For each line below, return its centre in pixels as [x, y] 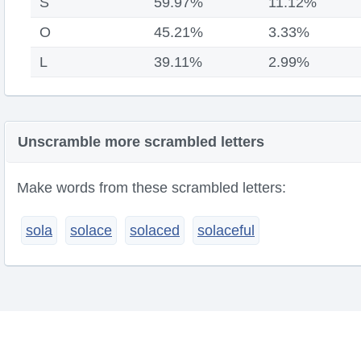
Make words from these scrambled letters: [151, 188]
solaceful [226, 230]
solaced [155, 230]
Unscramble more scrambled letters [141, 142]
